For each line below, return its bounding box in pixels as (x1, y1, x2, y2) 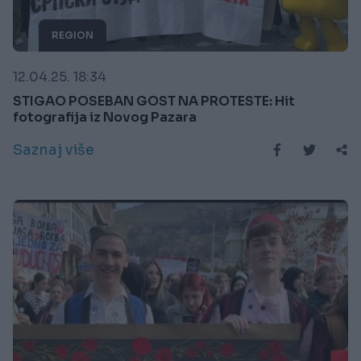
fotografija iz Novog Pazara (13, 108, 197, 126)
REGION (52, 28, 93, 41)
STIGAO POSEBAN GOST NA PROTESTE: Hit (13, 92, 295, 110)
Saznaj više (13, 140, 94, 159)
